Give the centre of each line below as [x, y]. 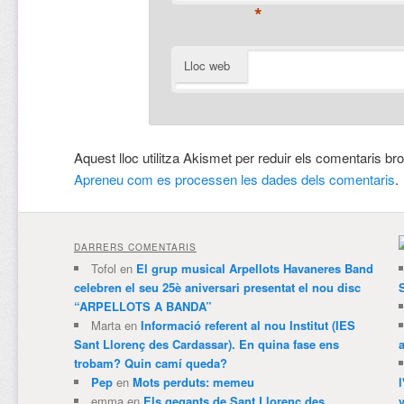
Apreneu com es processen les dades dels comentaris [234, 179]
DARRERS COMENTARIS [135, 247]
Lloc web [207, 66]
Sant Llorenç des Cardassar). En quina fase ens [206, 344]
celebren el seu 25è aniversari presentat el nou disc [217, 287]
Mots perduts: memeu [193, 381]
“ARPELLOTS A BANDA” [142, 306]
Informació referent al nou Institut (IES [248, 325]
